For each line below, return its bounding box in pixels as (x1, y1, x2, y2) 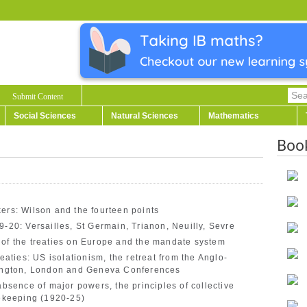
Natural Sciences (111, 111, 178, 121)
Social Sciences (14, 111, 76, 121)
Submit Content (12, 92, 63, 101)
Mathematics (208, 111, 259, 121)
